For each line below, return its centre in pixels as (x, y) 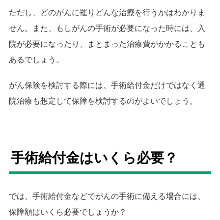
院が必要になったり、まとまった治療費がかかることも (107, 44)
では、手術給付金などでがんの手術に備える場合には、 (107, 196)
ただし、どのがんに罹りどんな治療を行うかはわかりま (107, 13)
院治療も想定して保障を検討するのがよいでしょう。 (103, 101)
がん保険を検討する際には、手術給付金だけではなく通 (107, 85)
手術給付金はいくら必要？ (94, 158)
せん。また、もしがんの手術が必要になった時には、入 (107, 28)
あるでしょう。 (36, 60)
